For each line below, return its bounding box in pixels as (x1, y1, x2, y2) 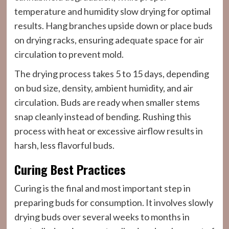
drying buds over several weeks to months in (14, 211, 190, 222)
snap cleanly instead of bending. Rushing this (14, 111, 191, 122)
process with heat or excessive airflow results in (14, 125, 203, 136)
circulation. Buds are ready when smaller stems (14, 97, 200, 108)
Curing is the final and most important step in (14, 182, 191, 194)
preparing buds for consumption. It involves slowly (14, 197, 213, 208)
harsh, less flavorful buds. (14, 140, 114, 151)
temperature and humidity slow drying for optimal (14, 6, 211, 17)
